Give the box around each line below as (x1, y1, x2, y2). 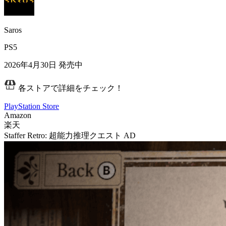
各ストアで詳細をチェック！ (16, 83, 123, 92)
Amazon (4, 110, 31, 120)
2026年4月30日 (4, 60, 56, 69)
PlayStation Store (4, 101, 59, 110)
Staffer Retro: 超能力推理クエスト (4, 131, 122, 140)
